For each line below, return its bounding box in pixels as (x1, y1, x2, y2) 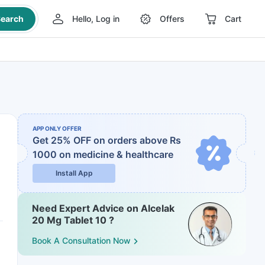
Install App (55, 169, 93, 177)
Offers (159, 14, 185, 24)
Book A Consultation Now (32, 235, 131, 246)
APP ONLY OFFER (33, 125, 82, 132)
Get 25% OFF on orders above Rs (33, 134, 181, 146)
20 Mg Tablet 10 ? (32, 214, 114, 226)
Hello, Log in (72, 14, 119, 24)
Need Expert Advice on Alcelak (32, 202, 174, 214)
